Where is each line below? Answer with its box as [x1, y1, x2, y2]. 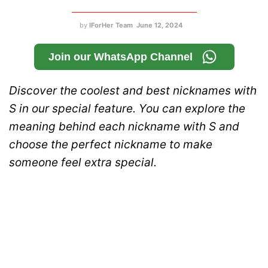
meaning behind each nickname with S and [9, 119, 239, 133]
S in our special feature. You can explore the [9, 101, 245, 115]
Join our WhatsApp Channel [48, 50, 193, 63]
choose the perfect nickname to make [9, 137, 212, 151]
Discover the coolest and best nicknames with [9, 83, 257, 98]
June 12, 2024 [136, 20, 182, 29]
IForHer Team [89, 20, 133, 29]
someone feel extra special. [9, 155, 160, 169]
